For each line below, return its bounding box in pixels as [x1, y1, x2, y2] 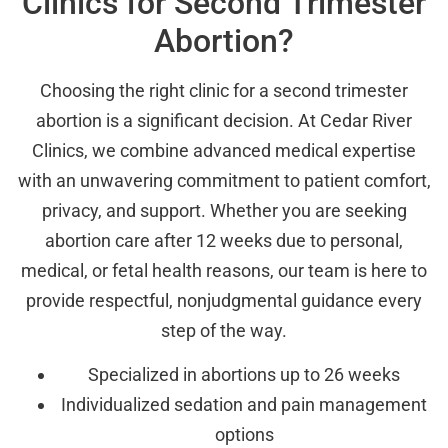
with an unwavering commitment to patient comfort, [17, 169, 431, 191]
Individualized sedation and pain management [61, 393, 427, 415]
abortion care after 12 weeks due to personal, [45, 229, 403, 251]
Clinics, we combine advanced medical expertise [32, 139, 416, 161]
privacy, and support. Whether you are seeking [41, 199, 407, 221]
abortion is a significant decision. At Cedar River [36, 109, 412, 131]
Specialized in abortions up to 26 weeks [88, 363, 400, 385]
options [214, 423, 274, 445]
